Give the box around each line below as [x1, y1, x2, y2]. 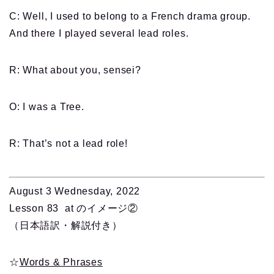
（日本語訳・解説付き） [9, 220, 122, 231]
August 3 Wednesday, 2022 [9, 186, 141, 197]
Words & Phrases [19, 257, 103, 268]
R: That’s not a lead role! [9, 138, 128, 149]
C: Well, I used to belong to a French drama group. [9, 11, 251, 22]
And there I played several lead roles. [9, 28, 189, 39]
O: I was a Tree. [9, 102, 84, 113]
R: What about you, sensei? [9, 65, 141, 76]
